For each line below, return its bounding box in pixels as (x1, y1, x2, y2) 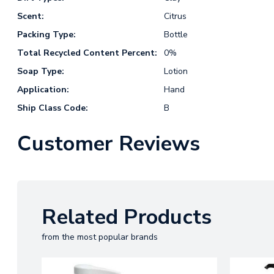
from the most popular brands (42, 231, 158, 243)
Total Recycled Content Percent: (17, 46, 158, 59)
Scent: (17, 10, 45, 22)
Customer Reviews (17, 129, 201, 158)
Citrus (163, 10, 187, 22)
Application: (17, 83, 70, 95)
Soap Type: (17, 65, 65, 77)
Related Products (42, 202, 212, 231)
